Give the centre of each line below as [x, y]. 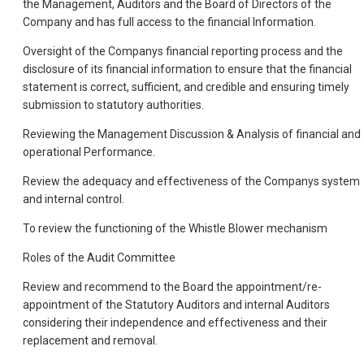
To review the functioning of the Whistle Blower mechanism [175, 228]
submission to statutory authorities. [113, 104]
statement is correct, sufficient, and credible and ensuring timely [186, 87]
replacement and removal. [90, 340]
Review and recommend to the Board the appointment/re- [172, 286]
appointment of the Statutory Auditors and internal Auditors [176, 304]
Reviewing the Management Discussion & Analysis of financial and [192, 134]
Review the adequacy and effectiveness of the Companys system [191, 181]
